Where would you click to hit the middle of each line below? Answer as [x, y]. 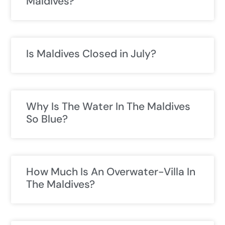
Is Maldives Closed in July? [91, 54]
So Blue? [47, 119]
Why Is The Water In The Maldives [108, 107]
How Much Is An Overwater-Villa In [111, 172]
